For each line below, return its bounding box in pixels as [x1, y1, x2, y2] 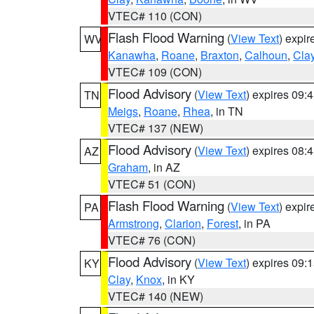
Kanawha [108, 47, 156, 63]
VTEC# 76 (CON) [108, 232, 196, 248]
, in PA [238, 215, 271, 231]
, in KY [162, 271, 195, 287]
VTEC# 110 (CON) [108, 8, 202, 24]
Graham [108, 159, 148, 175]
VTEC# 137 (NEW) [108, 120, 203, 136]
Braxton [200, 47, 239, 63]
